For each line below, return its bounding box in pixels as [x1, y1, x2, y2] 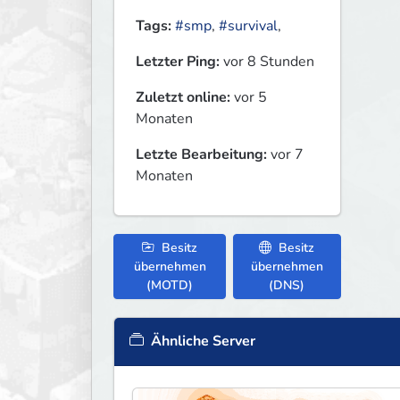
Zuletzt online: [136, 87, 230, 108]
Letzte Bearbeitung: [136, 145, 267, 165]
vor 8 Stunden [220, 52, 314, 72]
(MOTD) [146, 277, 194, 295]
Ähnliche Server [147, 331, 255, 352]
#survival [219, 16, 278, 37]
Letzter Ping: [136, 52, 220, 72]
